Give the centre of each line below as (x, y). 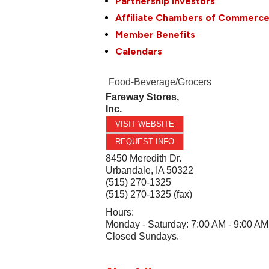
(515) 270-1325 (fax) (149, 195)
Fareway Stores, (143, 97)
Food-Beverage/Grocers (160, 82)
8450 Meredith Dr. (144, 159)
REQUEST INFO (145, 142)
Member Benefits (156, 35)
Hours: (120, 213)
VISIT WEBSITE (145, 124)
